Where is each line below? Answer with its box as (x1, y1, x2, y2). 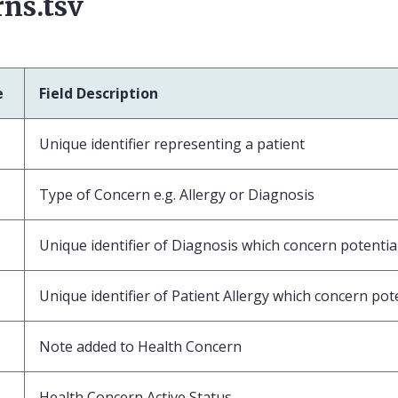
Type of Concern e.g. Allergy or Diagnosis (39, 184, 314, 204)
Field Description (39, 83, 158, 103)
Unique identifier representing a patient (39, 133, 305, 154)
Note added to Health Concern (39, 336, 242, 356)
